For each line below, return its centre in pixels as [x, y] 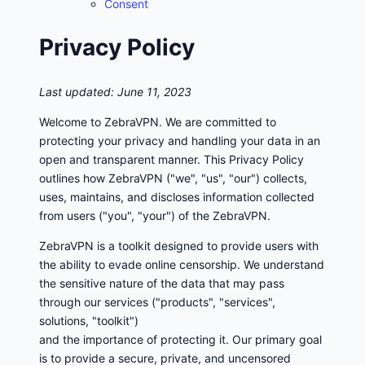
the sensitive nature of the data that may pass [162, 283]
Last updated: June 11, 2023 [115, 91]
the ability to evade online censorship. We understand [182, 264]
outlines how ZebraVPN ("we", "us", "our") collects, [173, 178]
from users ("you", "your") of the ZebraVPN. [155, 215]
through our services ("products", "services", [157, 301]
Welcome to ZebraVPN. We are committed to [158, 121]
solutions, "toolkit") [89, 320]
